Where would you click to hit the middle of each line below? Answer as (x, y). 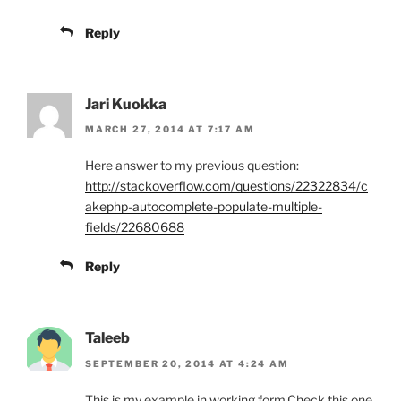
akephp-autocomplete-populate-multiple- (204, 207)
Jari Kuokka (126, 104)
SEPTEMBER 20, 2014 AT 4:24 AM (187, 363)
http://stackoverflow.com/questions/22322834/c (226, 186)
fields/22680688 (135, 227)
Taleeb (107, 338)
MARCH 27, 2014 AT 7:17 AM (170, 129)
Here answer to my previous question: (192, 166)
